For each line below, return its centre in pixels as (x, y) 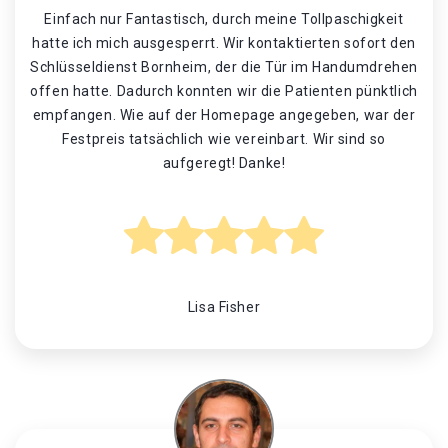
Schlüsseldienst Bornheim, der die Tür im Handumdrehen (224, 67)
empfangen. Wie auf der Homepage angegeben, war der (224, 115)
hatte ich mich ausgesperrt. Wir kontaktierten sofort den (224, 43)
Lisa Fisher (224, 307)
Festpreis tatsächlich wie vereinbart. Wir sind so (224, 139)
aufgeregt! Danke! (224, 163)
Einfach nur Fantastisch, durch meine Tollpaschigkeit (224, 19)
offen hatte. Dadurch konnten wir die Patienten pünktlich (224, 91)
